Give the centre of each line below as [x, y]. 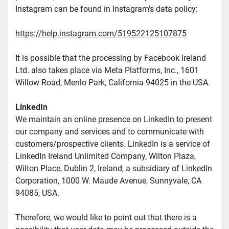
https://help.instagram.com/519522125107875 [101, 34]
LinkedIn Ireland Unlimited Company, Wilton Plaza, [106, 156]
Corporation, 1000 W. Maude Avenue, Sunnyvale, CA [108, 181]
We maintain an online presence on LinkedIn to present [114, 120]
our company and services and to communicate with [110, 132]
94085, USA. [37, 193]
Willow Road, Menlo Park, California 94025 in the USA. [113, 83]
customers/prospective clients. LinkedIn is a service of [113, 144]
